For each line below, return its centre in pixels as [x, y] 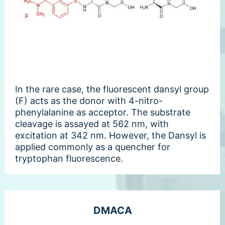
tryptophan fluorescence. [69, 158]
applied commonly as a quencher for [93, 147]
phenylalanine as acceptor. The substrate [103, 112]
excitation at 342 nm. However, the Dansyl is [110, 135]
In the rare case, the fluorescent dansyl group [112, 89]
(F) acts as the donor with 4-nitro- [89, 100]
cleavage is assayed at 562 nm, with [92, 124]
